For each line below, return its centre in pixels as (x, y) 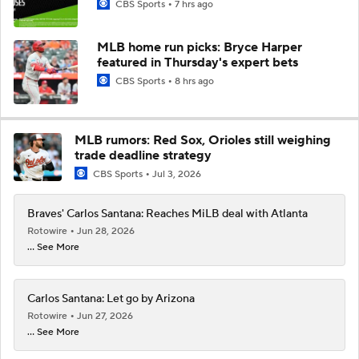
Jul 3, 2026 (177, 174)
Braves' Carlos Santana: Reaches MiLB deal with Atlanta (167, 214)
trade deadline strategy (143, 155)
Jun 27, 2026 (105, 316)
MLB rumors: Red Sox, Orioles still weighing (203, 140)
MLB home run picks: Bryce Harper (200, 47)
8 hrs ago (194, 81)
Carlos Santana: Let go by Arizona (111, 299)
